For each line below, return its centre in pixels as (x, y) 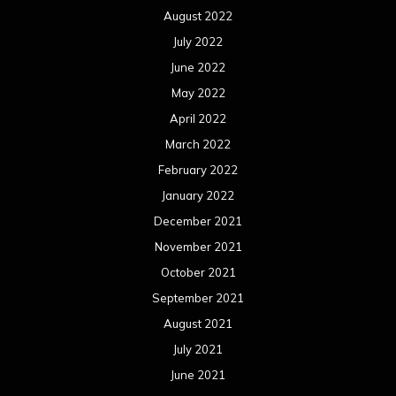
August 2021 (198, 323)
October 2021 (198, 272)
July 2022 (198, 41)
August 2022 (198, 15)
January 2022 (198, 195)
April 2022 (198, 118)
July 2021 (198, 349)
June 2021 (198, 374)
